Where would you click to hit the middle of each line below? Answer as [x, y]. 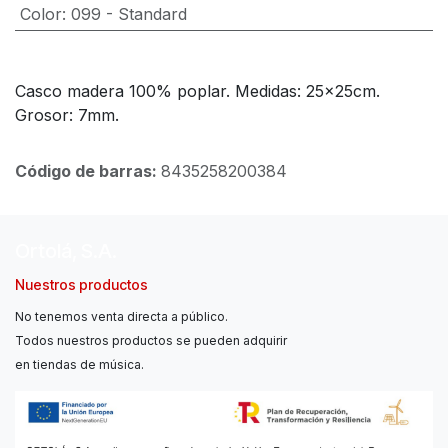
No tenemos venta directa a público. [123, 316]
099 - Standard [128, 13]
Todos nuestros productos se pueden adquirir [151, 340]
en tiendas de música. [79, 364]
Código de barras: [88, 170]
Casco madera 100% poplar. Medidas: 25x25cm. [197, 90]
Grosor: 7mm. [67, 114]
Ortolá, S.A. [66, 250]
